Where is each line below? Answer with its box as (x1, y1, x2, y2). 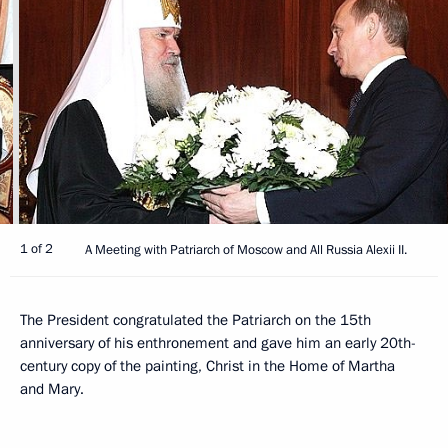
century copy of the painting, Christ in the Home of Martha (20, 355, 395, 376)
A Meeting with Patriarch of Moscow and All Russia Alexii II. (85, 240, 407, 259)
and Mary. (20, 378, 84, 399)
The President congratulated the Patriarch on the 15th (20, 309, 371, 330)
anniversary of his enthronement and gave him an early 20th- (20, 332, 416, 353)
